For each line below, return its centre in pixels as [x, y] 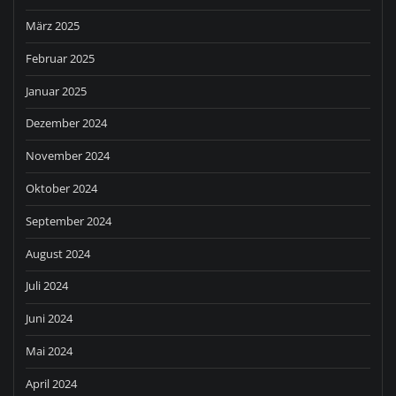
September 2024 [69, 221]
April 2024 [51, 383]
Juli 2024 [47, 286]
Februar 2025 [60, 58]
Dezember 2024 [66, 123]
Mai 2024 [49, 351]
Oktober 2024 [61, 188]
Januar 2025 [56, 91]
